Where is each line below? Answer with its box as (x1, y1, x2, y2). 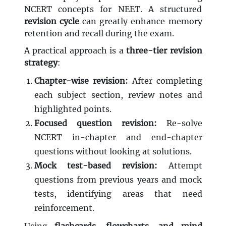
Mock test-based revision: (34, 160, 157, 171)
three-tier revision (126, 45, 202, 56)
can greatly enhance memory (79, 16, 202, 27)
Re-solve (156, 118, 202, 129)
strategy (24, 58, 58, 68)
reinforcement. (34, 203, 94, 213)
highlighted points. (34, 104, 111, 115)
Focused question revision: (34, 118, 157, 129)
